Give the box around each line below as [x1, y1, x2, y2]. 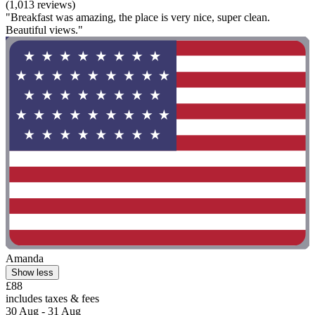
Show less [11, 266, 53, 278]
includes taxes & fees [6, 292, 99, 304]
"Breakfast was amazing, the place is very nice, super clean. [6, 11, 270, 24]
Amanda [6, 252, 44, 264]
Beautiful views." [6, 24, 83, 37]
